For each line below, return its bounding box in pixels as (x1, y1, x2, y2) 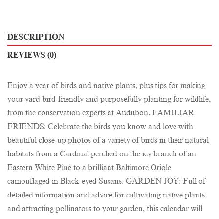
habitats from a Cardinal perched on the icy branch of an (7, 150, 196, 159)
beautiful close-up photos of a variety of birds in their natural (7, 136, 209, 145)
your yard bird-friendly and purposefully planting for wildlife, (7, 95, 211, 104)
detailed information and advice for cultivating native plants (7, 191, 205, 200)
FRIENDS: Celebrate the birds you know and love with (7, 122, 193, 131)
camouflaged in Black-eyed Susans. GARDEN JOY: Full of (7, 177, 205, 186)
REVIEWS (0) (7, 51, 56, 60)
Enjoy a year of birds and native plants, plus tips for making (7, 81, 205, 90)
